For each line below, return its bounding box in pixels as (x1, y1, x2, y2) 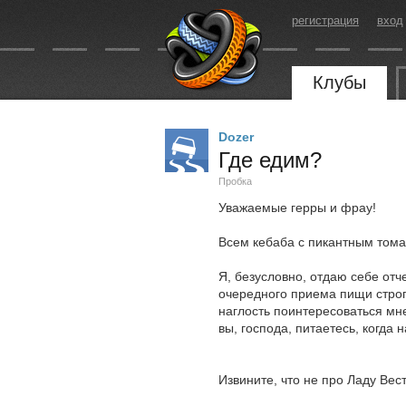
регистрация (292, 14, 359, 27)
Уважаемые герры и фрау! (218, 200, 376, 215)
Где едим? (218, 148, 322, 172)
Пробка (218, 176, 252, 187)
